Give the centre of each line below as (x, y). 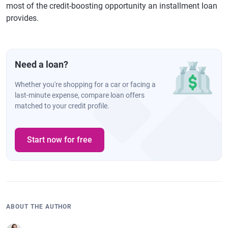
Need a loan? (41, 64)
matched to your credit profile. (62, 106)
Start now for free (60, 139)
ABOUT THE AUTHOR (39, 206)
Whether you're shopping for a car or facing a (85, 84)
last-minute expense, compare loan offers (80, 95)
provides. (22, 18)
